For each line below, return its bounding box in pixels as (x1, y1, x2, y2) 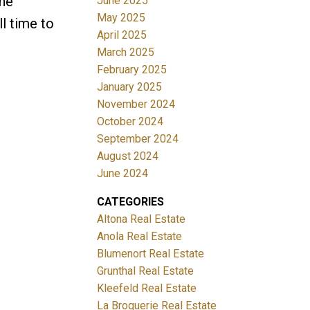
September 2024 (97, 131, 179, 145)
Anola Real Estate (97, 229, 183, 243)
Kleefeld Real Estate (97, 281, 197, 295)
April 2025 (97, 28, 147, 42)
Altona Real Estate (97, 212, 186, 226)
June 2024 (97, 166, 149, 180)
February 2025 (97, 62, 167, 76)
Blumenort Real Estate (97, 246, 205, 260)
